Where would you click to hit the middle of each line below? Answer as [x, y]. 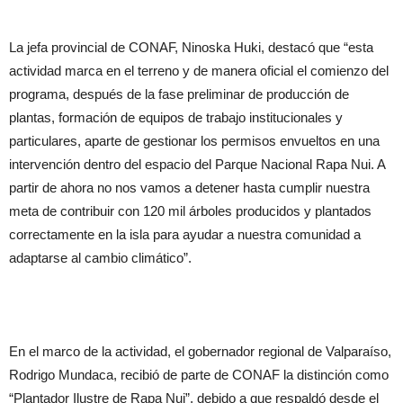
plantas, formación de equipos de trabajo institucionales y [176, 117]
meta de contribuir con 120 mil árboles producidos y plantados [190, 211]
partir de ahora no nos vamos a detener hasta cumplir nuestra [189, 188]
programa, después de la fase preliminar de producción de [179, 94]
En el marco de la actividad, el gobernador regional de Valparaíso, [200, 351]
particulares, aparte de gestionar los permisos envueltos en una [194, 141]
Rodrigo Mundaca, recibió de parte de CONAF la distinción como [199, 375]
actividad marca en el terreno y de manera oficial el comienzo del [199, 71]
